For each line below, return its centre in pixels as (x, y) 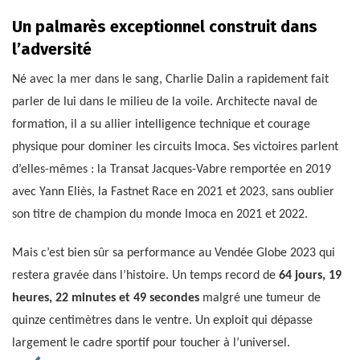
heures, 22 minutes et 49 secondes (106, 299)
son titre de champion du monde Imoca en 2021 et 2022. (160, 215)
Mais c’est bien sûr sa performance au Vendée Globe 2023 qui (174, 254)
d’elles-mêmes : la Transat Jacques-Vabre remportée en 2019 (172, 170)
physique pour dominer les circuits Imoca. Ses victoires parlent (175, 147)
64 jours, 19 (310, 276)
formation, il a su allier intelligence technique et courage (161, 125)
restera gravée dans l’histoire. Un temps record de (145, 276)
